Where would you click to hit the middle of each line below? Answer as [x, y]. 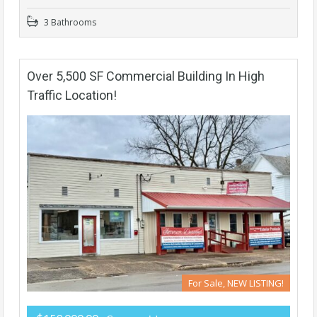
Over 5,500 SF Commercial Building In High [146, 76]
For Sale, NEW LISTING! [236, 283]
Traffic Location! [72, 95]
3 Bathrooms [69, 22]
